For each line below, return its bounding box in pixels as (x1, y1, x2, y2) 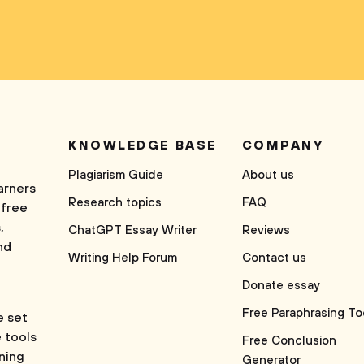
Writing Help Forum (68, 250, 177, 266)
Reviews (241, 223, 290, 238)
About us (241, 167, 294, 183)
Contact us (241, 250, 306, 266)
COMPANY (241, 137, 324, 154)
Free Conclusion (241, 333, 336, 349)
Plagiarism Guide (68, 167, 163, 183)
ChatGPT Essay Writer (68, 223, 197, 238)
